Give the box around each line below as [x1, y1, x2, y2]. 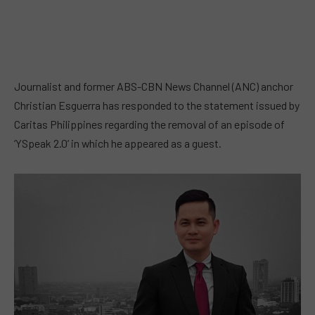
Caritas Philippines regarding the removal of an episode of [14, 117, 285, 131]
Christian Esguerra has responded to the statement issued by [14, 98, 300, 112]
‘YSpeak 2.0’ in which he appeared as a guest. [14, 136, 221, 150]
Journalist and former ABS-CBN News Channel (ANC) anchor [14, 79, 293, 93]
